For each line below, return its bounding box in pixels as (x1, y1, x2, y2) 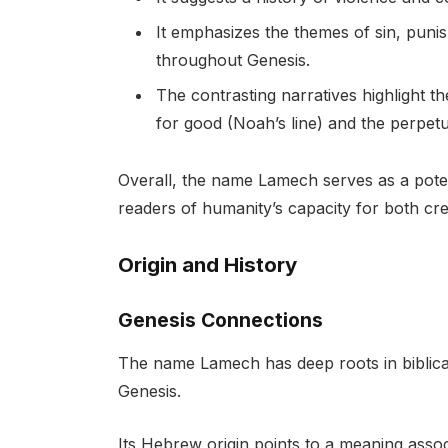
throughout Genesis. (155, 49, 310, 70)
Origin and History (117, 251, 297, 277)
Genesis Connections (117, 307, 323, 332)
